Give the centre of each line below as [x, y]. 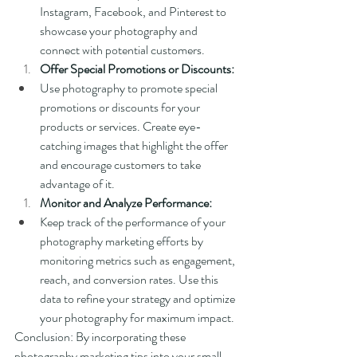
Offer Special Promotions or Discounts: [137, 69]
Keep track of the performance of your [134, 222]
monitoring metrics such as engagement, [139, 260]
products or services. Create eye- [121, 126]
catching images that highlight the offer [135, 145]
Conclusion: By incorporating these [101, 337]
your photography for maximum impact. [137, 318]
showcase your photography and [120, 31]
